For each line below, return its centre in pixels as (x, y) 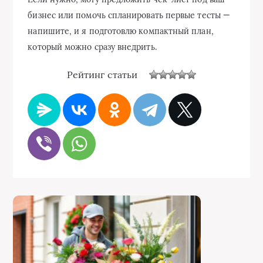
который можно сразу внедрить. (92, 47)
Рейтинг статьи (102, 74)
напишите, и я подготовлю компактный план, (121, 31)
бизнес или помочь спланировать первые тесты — (129, 16)
